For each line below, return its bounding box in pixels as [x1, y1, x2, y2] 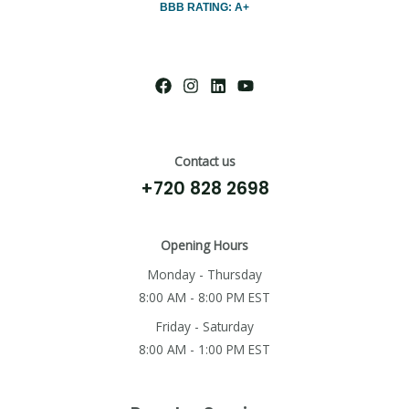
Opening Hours [161, 236, 248, 255]
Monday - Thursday [147, 266, 262, 284]
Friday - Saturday [155, 318, 254, 335]
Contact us [173, 152, 236, 171]
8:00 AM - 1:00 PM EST [139, 341, 270, 358]
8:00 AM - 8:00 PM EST [139, 288, 270, 307]
